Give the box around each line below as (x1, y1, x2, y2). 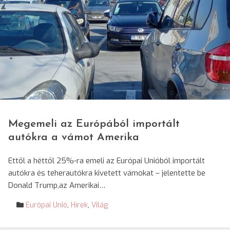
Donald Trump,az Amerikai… (8, 180, 105, 190)
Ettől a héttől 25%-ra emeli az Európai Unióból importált (8, 156, 205, 166)
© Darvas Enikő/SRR (170, 89, 227, 97)
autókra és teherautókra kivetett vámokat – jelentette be (8, 168, 205, 178)
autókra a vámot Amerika (8, 132, 139, 143)
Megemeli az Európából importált (8, 119, 180, 129)
